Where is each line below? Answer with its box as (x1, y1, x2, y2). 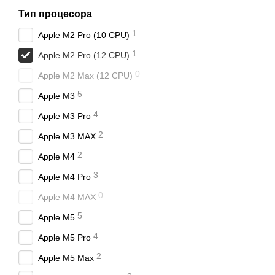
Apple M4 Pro (38, 172, 91, 182)
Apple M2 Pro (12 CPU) (38, 50, 130, 60)
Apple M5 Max (38, 253, 94, 263)
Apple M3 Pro (38, 111, 91, 121)
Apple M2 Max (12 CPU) (38, 71, 133, 80)
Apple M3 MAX (38, 131, 96, 141)
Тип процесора (18, 9, 92, 19)
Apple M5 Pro (38, 233, 91, 242)
